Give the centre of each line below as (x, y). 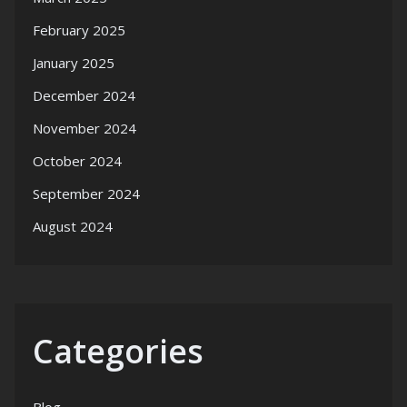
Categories (118, 352)
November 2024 (84, 129)
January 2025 (74, 63)
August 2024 (73, 227)
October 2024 (77, 161)
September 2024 (86, 194)
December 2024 (84, 96)
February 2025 (79, 30)
